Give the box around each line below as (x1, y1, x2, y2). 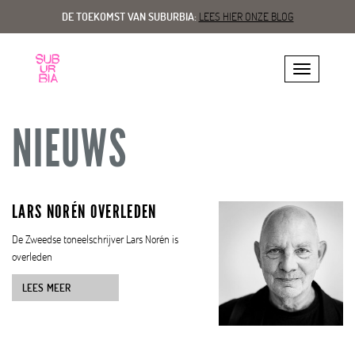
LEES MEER (22, 281, 71, 295)
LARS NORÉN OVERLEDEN (12, 200, 157, 223)
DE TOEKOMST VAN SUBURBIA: (61, 9, 199, 24)
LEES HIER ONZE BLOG (198, 9, 294, 24)
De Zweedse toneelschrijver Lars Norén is (12, 231, 178, 246)
